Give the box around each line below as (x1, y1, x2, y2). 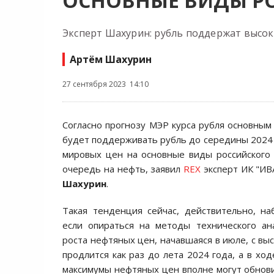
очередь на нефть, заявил (62, 163, 184, 175)
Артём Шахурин (70, 53, 152, 66)
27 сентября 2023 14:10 (62, 79, 149, 89)
